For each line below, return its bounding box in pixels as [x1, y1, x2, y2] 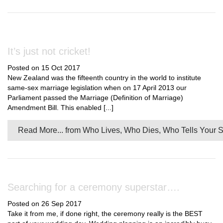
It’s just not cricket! [7, 46, 91, 57]
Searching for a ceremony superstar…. [7, 182, 180, 193]
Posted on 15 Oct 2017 [7, 64, 80, 72]
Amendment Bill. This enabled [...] [7, 104, 113, 111]
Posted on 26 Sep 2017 [7, 200, 82, 208]
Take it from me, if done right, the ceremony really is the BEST [7, 210, 203, 218]
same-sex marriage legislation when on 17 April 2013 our [7, 84, 187, 92]
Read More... [18, 126, 63, 134]
